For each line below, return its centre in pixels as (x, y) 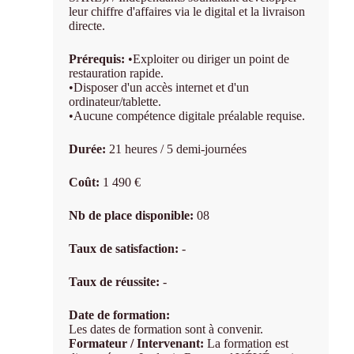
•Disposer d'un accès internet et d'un (159, 88)
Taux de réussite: (116, 282)
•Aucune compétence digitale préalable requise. (187, 116)
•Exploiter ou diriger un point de (209, 59)
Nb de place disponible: (133, 216)
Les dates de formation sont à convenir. (166, 330)
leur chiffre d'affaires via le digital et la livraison (187, 12)
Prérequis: (99, 59)
